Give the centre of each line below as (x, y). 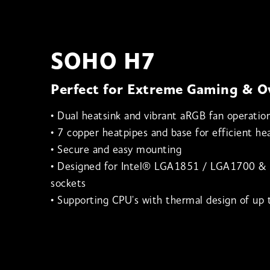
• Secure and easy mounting (116, 150)
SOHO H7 (103, 63)
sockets (68, 184)
